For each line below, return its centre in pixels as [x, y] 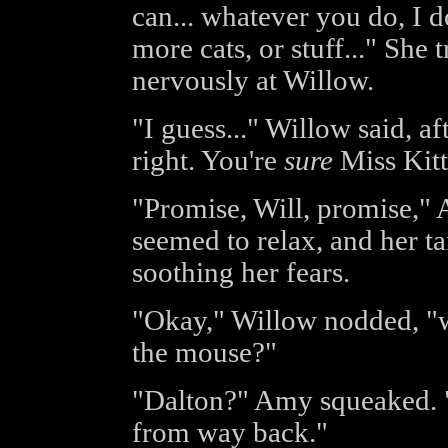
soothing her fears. [240, 272]
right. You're [207, 160]
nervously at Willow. [252, 80]
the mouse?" [204, 352]
